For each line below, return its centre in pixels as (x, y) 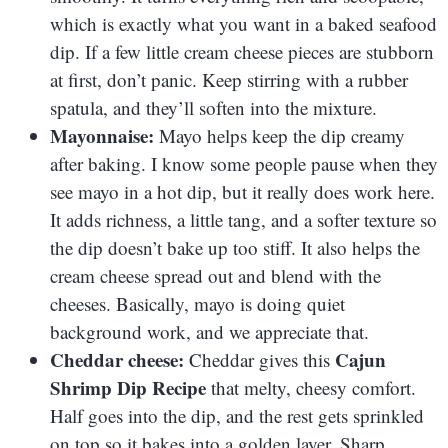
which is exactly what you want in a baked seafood (243, 23)
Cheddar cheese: (117, 359)
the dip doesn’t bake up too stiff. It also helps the (235, 247)
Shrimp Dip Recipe (128, 387)
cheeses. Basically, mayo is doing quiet (197, 303)
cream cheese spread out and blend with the (215, 275)
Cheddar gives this (259, 359)
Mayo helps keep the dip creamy (279, 135)
